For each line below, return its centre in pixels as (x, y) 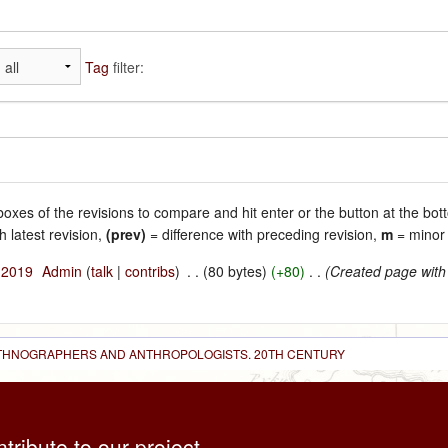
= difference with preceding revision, (264, 234)
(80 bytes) (235, 271)
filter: (126, 66)
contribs (150, 271)
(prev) (126, 234)
